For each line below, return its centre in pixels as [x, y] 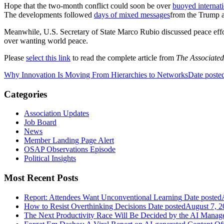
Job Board [40, 122]
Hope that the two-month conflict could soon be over [88, 5]
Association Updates [56, 113]
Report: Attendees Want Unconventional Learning [103, 197]
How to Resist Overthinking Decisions [85, 206]
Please [15, 57]
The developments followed [49, 14]
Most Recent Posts [41, 178]
